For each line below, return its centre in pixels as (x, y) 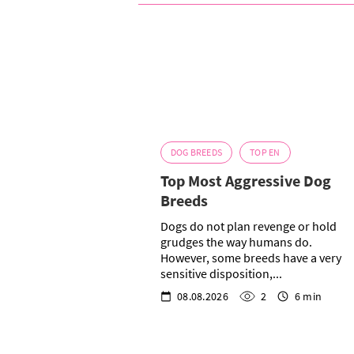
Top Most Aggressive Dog (245, 181)
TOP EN (265, 153)
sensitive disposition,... (221, 274)
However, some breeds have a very (250, 258)
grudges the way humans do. (236, 242)
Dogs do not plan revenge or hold (248, 226)
